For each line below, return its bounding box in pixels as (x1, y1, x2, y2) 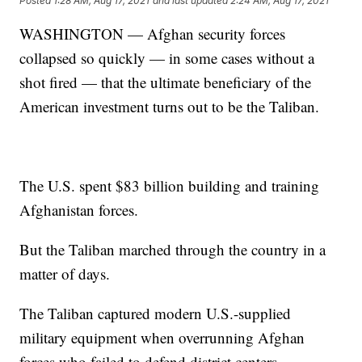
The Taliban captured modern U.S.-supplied (19, 303, 292, 324)
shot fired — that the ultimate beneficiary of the (19, 72, 312, 93)
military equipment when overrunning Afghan (19, 327, 305, 348)
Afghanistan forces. (19, 200, 139, 221)
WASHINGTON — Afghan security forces (19, 23, 286, 44)
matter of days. (19, 263, 111, 284)
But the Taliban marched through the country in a (19, 239, 326, 260)
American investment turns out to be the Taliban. (19, 96, 320, 117)
